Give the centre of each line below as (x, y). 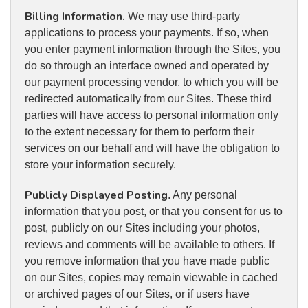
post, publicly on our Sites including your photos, (142, 228)
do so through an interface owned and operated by (147, 66)
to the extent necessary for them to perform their (140, 132)
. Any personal (202, 195)
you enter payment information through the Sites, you (153, 49)
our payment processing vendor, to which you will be (152, 82)
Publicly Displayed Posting (96, 196)
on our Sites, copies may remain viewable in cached (151, 278)
